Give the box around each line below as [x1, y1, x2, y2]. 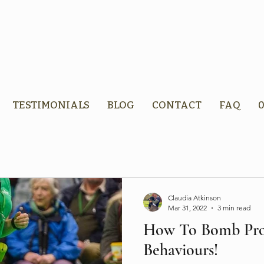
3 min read [217, 203, 250, 212]
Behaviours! [143, 240, 218, 260]
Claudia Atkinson [168, 193, 221, 202]
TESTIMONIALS [12, 99, 90, 111]
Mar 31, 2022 [168, 203, 207, 212]
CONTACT [151, 99, 202, 111]
